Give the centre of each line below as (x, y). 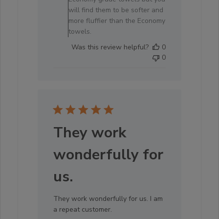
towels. (80, 31)
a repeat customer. (83, 209)
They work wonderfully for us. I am (108, 198)
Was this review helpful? (110, 47)
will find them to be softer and (116, 10)
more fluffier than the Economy (117, 21)
